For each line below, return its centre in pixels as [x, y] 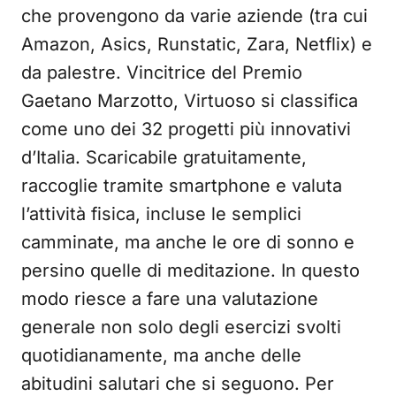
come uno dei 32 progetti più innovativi [186, 129]
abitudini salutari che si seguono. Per [178, 384]
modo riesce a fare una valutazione [170, 299]
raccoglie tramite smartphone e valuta [182, 186]
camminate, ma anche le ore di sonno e [188, 242]
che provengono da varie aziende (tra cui [194, 16]
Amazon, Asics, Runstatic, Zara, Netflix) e [197, 44]
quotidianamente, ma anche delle [161, 355]
